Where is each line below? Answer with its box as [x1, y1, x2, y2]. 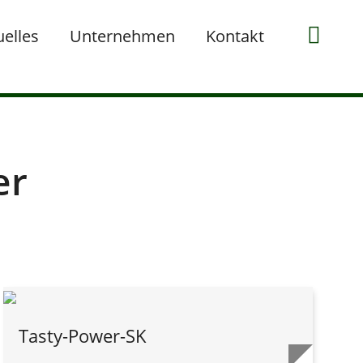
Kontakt [206, 25, 264, 47]
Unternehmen [70, 25, 175, 47]
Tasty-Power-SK [18, 322, 147, 348]
